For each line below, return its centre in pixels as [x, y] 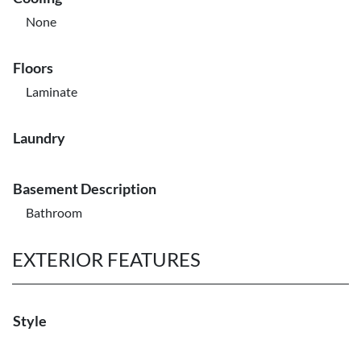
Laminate [52, 91]
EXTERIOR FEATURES [106, 259]
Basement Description [85, 189]
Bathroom [54, 212]
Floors [33, 68]
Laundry [39, 138]
